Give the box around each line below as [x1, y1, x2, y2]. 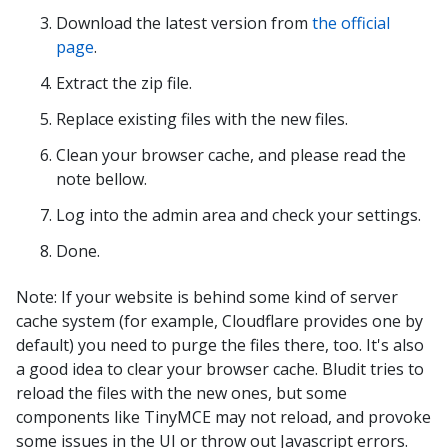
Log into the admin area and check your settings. [56, 204, 421, 226]
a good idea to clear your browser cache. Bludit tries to [16, 358, 424, 380]
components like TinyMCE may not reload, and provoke [16, 406, 431, 428]
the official [312, 12, 390, 34]
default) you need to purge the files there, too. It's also [16, 334, 424, 356]
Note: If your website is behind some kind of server [16, 286, 398, 308]
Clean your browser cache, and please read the [56, 144, 406, 166]
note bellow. [56, 168, 147, 190]
